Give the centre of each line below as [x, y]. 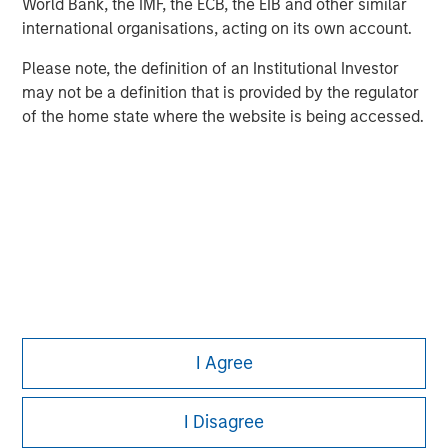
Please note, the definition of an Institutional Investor [211, 69]
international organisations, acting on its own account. [217, 29]
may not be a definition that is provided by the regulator [221, 93]
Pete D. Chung [173, 30]
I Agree [224, 363]
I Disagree [224, 422]
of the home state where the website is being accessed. [223, 117]
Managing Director [179, 57]
